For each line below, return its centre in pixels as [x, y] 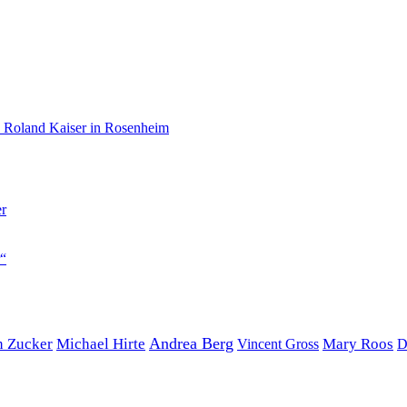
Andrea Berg [191, 343]
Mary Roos [358, 343]
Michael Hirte [101, 343]
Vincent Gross [278, 343]
